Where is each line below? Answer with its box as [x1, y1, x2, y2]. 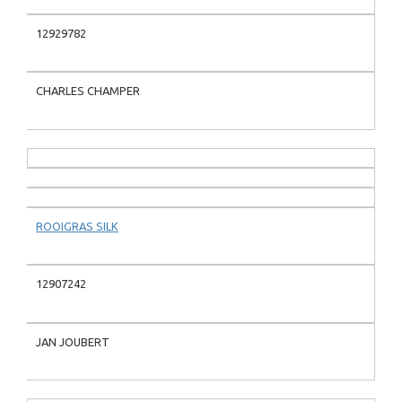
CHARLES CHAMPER [36, 84, 140, 98]
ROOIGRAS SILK [36, 219, 118, 232]
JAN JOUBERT [36, 335, 109, 348]
